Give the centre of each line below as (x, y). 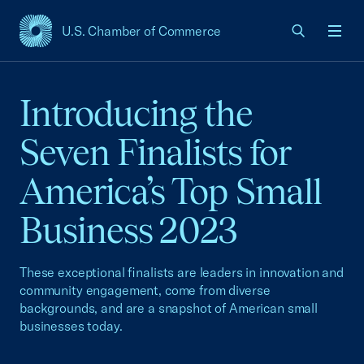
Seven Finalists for (155, 152)
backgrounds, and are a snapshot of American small (169, 308)
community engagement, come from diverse (145, 290)
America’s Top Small (171, 191)
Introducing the (136, 113)
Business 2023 (129, 230)
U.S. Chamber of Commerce (141, 31)
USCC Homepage (71, 39)
